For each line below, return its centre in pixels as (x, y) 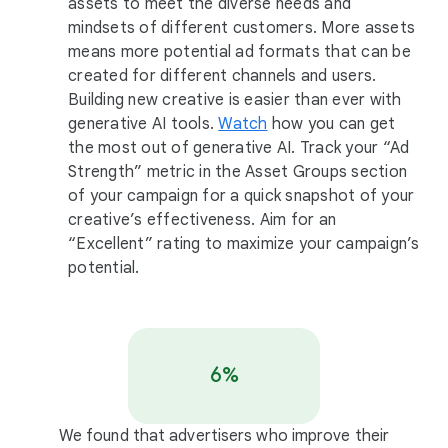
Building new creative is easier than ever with (235, 100)
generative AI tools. (143, 124)
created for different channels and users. (222, 76)
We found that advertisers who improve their (224, 436)
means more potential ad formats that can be (239, 52)
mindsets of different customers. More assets (241, 28)
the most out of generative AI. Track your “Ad (239, 148)
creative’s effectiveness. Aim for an (202, 220)
